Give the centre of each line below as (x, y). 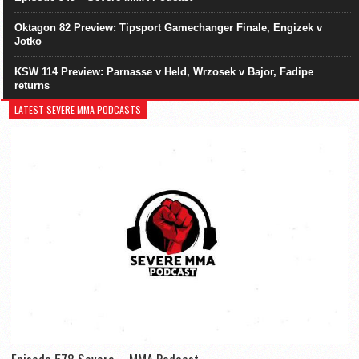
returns (32, 86)
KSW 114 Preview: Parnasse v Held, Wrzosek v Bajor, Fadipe (164, 72)
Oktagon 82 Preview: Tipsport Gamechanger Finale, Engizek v (168, 28)
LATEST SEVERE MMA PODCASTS (78, 109)
